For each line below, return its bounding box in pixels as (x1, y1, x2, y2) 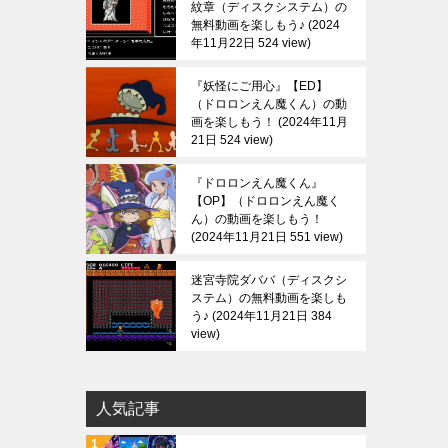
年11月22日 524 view (191, 36, 307, 50)
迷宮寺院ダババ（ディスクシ (191, 273, 347, 287)
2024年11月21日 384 (216, 309, 332, 323)
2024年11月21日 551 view (195, 230, 339, 244)
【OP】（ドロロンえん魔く (191, 194, 340, 208)
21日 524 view (191, 133, 269, 147)
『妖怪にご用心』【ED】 (191, 79, 328, 93)
